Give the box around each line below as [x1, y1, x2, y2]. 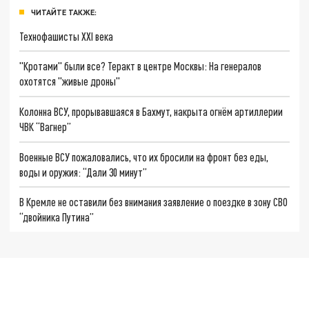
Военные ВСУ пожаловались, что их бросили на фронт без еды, [19, 150, 269, 163]
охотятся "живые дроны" [19, 74, 121, 88]
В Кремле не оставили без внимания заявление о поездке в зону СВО [19, 195, 288, 209]
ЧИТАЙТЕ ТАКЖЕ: [31, 7, 97, 17]
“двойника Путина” [19, 210, 94, 224]
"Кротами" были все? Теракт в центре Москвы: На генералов [19, 59, 262, 73]
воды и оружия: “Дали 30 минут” [19, 165, 148, 179]
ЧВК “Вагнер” [19, 119, 72, 133]
